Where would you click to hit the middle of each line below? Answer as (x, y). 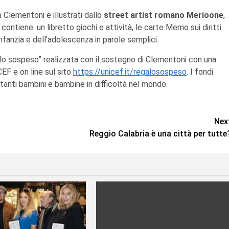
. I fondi (200, 72)
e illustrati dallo (74, 15)
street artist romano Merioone (163, 15)
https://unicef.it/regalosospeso (130, 72)
